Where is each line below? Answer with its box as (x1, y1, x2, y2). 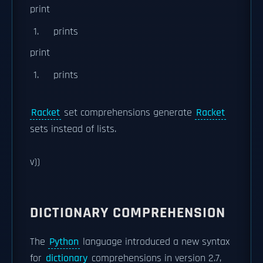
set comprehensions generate (61, 106, 195, 119)
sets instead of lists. (30, 122, 116, 136)
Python (49, 235, 79, 248)
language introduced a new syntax (80, 235, 230, 248)
